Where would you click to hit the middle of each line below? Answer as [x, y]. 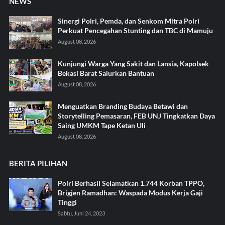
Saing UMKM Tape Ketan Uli [101, 125]
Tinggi [67, 202]
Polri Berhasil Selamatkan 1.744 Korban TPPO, [131, 183]
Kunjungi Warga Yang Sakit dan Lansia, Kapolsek [133, 63]
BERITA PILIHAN [38, 163]
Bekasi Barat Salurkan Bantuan [106, 73]
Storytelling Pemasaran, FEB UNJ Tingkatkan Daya [136, 116]
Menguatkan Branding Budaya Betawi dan [123, 106]
